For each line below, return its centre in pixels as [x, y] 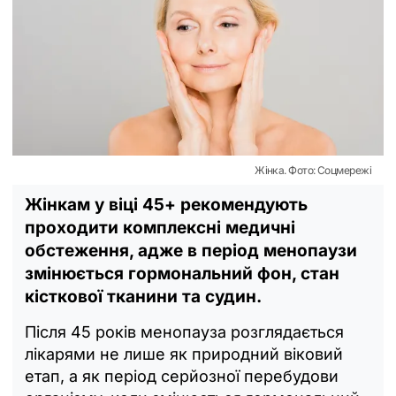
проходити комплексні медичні [160, 227]
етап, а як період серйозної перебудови [182, 376]
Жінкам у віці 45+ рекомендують [166, 204]
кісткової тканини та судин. [143, 296]
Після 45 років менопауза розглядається [184, 331]
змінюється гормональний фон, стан [182, 273]
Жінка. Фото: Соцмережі [313, 170]
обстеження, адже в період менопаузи [191, 250]
